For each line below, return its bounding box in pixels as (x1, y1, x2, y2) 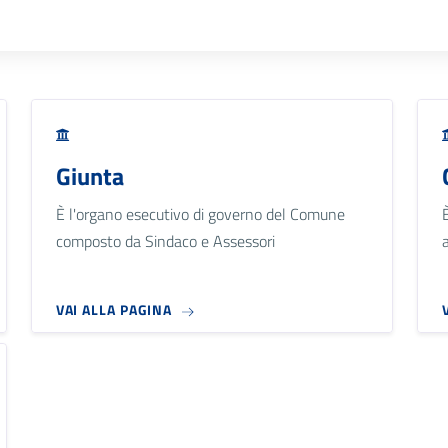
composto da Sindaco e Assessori (55, 228, 275, 253)
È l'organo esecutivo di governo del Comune (55, 201, 345, 226)
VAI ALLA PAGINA (55, 299, 173, 321)
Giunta (55, 157, 124, 194)
